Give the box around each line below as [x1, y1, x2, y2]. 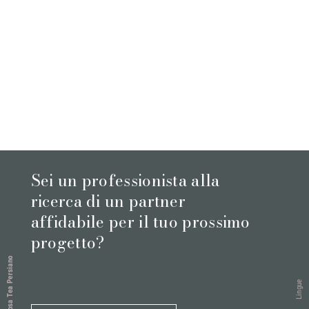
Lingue [295, 279, 303, 300]
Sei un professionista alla [30, 168, 220, 192]
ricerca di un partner [30, 188, 186, 213]
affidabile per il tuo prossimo [30, 209, 250, 234]
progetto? [30, 230, 105, 255]
